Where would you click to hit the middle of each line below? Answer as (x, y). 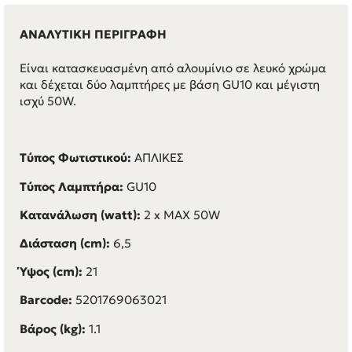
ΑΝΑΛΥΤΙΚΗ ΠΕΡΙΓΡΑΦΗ (93, 34)
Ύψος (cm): (53, 272)
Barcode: (48, 300)
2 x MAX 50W (182, 214)
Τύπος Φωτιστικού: (77, 158)
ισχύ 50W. (48, 101)
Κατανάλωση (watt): (82, 214)
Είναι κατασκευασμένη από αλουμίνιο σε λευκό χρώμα (173, 68)
